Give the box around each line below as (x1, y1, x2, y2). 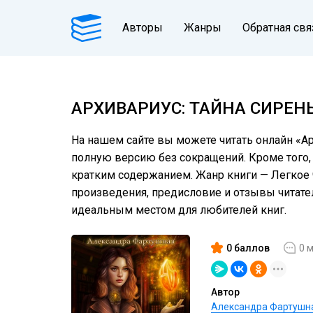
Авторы (122, 21, 163, 34)
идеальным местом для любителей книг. (71, 203, 286, 217)
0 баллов (226, 242, 270, 254)
